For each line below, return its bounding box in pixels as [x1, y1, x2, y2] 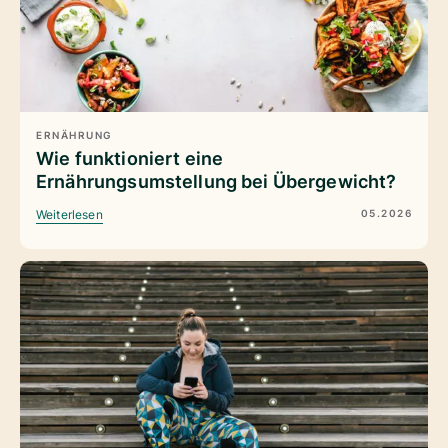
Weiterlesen [36, 207, 103, 223]
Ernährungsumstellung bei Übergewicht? [36, 171, 397, 193]
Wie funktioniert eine [36, 148, 224, 170]
